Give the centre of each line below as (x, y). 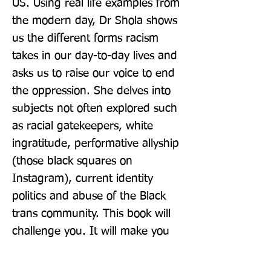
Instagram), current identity (83, 178)
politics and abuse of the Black (89, 196)
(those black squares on (72, 161)
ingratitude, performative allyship (96, 143)
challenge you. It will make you (91, 231)
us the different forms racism (85, 38)
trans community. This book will (91, 214)
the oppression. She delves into (91, 91)
